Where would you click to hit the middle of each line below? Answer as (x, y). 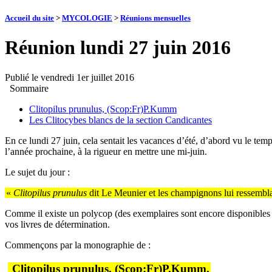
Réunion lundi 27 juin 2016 (118, 48)
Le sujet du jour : (37, 172)
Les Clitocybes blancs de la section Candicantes (121, 120)
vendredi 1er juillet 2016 (87, 77)
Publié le (23, 77)
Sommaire (29, 88)
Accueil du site (29, 18)
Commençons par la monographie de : (78, 245)
